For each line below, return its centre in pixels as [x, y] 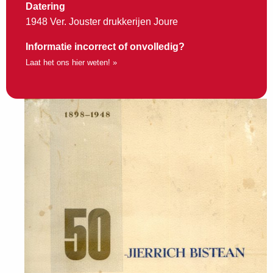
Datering [45, 7]
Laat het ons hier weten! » [71, 63]
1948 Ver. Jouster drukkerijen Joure [102, 22]
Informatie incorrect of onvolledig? [105, 47]
